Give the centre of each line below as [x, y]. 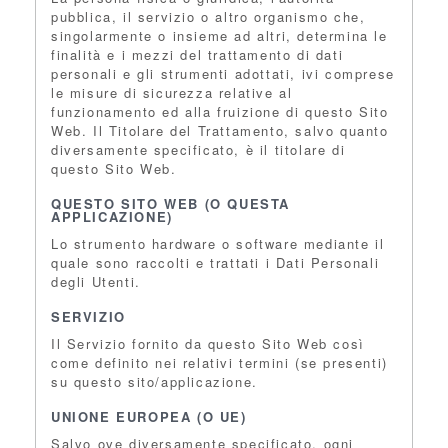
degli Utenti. [96, 281]
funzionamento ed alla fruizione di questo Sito [220, 111]
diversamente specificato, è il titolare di [198, 149]
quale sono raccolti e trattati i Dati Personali [215, 262]
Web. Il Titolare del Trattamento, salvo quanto [220, 130]
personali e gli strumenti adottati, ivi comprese [223, 73]
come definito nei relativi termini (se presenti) [219, 362]
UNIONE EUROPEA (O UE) [149, 416]
